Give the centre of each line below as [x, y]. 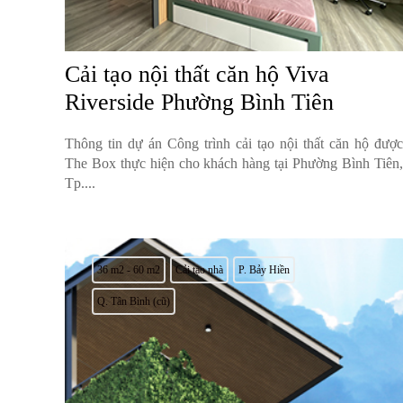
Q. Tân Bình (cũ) [134, 302]
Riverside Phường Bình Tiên [199, 103]
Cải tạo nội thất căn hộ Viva [197, 75]
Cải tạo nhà [199, 270]
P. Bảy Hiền [264, 270]
